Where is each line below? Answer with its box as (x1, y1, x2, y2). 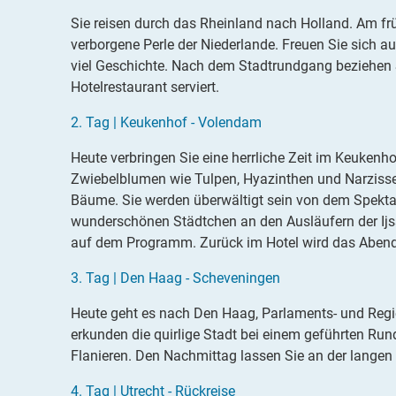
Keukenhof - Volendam (120, 114, 262, 132)
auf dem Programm (71, 234, 193, 252)
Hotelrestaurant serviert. (71, 79, 219, 96)
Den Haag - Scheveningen (120, 270, 280, 287)
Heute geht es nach (71, 305, 194, 323)
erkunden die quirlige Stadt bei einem (71, 326, 304, 344)
